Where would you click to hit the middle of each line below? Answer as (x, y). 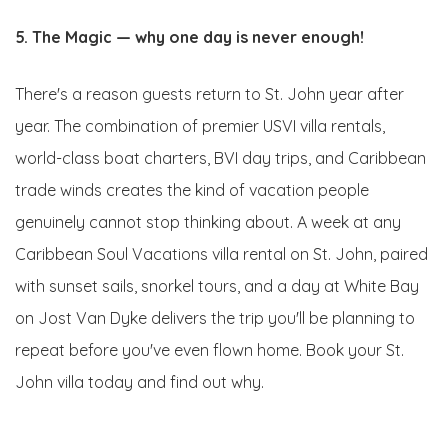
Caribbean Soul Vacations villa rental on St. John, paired (221, 253)
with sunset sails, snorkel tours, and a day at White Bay (217, 285)
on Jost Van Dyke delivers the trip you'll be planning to (215, 317)
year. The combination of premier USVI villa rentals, (200, 125)
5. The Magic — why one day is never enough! (189, 36)
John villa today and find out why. (139, 381)
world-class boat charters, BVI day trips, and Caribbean (220, 157)
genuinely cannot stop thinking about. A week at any (208, 221)
